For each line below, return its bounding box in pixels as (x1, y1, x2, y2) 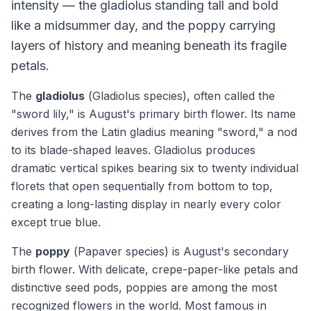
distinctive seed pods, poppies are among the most (11, 280, 277, 294)
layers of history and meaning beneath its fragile (11, 38, 287, 53)
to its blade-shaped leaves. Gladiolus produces (11, 143, 255, 157)
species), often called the (140, 89, 275, 103)
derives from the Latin (11, 125, 130, 139)
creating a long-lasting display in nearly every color (11, 197, 281, 211)
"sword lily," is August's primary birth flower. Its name (11, 107, 296, 121)
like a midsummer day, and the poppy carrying (11, 18, 276, 33)
